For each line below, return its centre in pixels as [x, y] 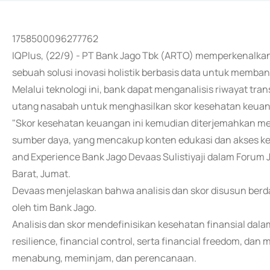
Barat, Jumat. [41, 174]
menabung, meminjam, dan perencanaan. [104, 258]
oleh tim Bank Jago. [54, 207]
